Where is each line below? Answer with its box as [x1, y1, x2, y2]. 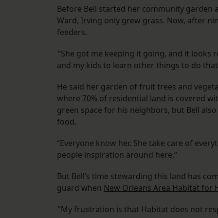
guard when [57, 182, 104, 194]
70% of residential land [82, 93, 166, 104]
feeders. [57, 27, 87, 38]
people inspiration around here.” [57, 149, 177, 161]
